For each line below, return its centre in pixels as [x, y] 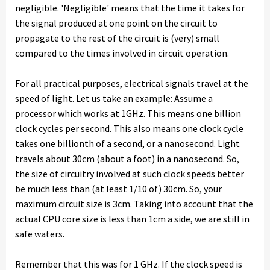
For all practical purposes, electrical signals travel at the [132, 83]
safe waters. [40, 234]
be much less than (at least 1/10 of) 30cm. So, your [118, 189]
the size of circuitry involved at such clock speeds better [130, 174]
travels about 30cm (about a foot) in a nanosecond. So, [127, 159]
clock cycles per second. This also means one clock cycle [129, 128]
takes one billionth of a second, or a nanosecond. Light [127, 143]
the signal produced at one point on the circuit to [116, 23]
